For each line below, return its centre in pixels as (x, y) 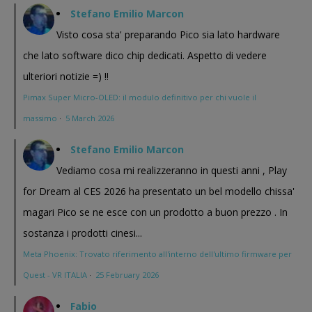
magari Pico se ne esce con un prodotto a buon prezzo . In (155, 212)
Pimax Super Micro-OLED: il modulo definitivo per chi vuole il (140, 97)
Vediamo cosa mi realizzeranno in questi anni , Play (172, 171)
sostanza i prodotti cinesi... (83, 233)
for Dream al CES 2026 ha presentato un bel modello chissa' (159, 192)
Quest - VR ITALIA (55, 275)
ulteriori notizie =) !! (66, 77)
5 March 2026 (90, 118)
